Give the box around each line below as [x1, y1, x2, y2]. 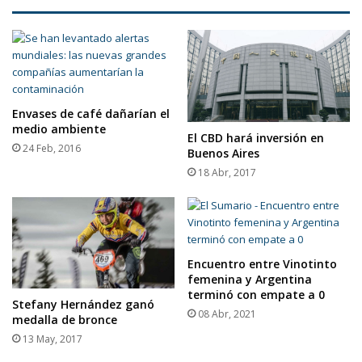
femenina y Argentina [187, 271, 312, 287]
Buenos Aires [187, 145, 259, 161]
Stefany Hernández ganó [12, 297, 154, 313]
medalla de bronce [12, 312, 117, 328]
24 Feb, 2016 [23, 141, 81, 156]
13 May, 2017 [23, 332, 82, 347]
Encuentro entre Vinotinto [187, 255, 337, 271]
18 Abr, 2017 [198, 165, 256, 179]
